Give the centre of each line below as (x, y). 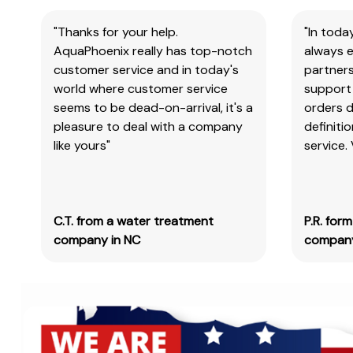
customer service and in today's (147, 69)
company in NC (97, 240)
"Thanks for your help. (116, 32)
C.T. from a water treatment (134, 221)
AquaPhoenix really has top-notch (153, 50)
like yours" (82, 145)
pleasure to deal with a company (149, 126)
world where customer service (141, 88)
